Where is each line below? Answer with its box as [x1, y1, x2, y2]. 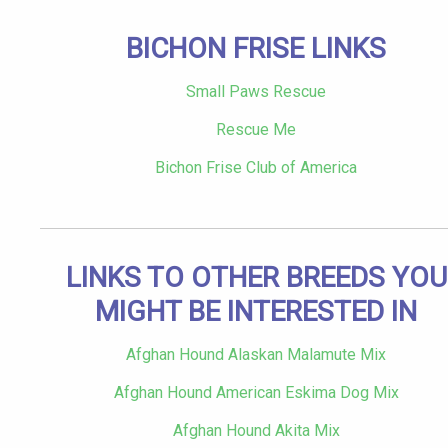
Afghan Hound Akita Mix [172, 421, 340, 441]
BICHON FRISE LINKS [126, 32, 386, 66]
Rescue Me [216, 120, 296, 140]
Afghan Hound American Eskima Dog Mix [113, 383, 399, 403]
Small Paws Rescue [186, 82, 326, 102]
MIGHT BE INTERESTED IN [95, 295, 417, 329]
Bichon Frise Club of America [155, 158, 357, 178]
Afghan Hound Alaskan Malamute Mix [126, 345, 386, 365]
